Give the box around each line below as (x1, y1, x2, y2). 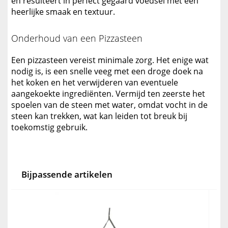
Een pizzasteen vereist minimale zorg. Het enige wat (11, 54, 209, 66)
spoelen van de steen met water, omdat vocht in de (11, 99, 208, 111)
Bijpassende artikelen (21, 168, 112, 181)
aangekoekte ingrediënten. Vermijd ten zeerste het (11, 88, 205, 100)
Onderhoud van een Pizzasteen (11, 32, 142, 45)
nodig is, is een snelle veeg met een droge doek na (11, 66, 203, 77)
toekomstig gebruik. (11, 122, 88, 133)
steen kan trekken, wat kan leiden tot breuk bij (11, 110, 187, 122)
